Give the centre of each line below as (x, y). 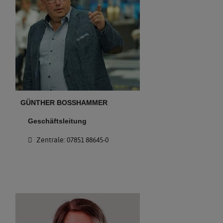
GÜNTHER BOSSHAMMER (64, 103)
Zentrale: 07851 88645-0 (71, 140)
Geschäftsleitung (57, 121)
